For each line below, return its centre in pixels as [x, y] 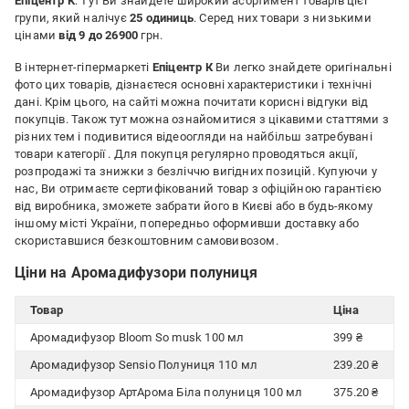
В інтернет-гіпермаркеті [84, 67]
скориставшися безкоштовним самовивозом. [147, 241]
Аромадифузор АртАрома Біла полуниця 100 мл [167, 392]
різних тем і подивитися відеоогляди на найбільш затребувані [194, 136]
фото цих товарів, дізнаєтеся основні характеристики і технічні [194, 84]
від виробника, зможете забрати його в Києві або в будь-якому [194, 206]
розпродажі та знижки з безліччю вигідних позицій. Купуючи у [196, 171]
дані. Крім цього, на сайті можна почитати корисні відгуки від [192, 102]
